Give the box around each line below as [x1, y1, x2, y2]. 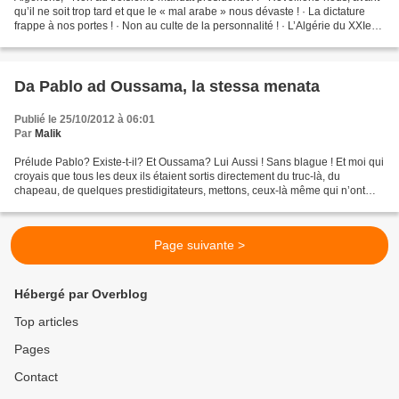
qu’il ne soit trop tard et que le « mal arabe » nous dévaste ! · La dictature [14, 5, 365, 19]
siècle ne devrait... [14, 34, 102, 47]
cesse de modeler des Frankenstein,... [14, 199, 198, 212]
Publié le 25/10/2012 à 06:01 [14, 113, 155, 126]
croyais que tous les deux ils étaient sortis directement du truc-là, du [14, 170, 340, 183]
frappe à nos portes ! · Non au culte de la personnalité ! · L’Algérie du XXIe [14, 20, 371, 33]
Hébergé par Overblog [14, 287, 148, 302]
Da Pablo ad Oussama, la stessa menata [14, 77, 320, 96]
